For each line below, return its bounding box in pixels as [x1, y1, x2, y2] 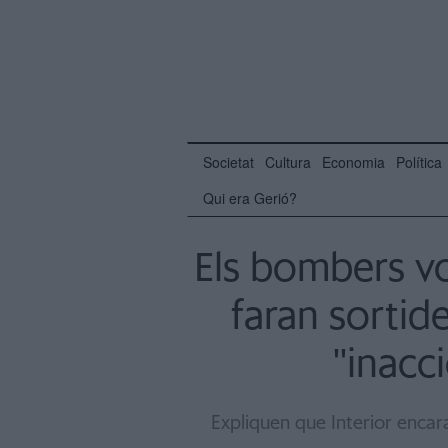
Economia [322, 152, 385, 172]
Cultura [265, 152, 311, 172]
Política [396, 152, 442, 172]
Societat [203, 152, 254, 172]
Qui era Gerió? [203, 188, 297, 208]
